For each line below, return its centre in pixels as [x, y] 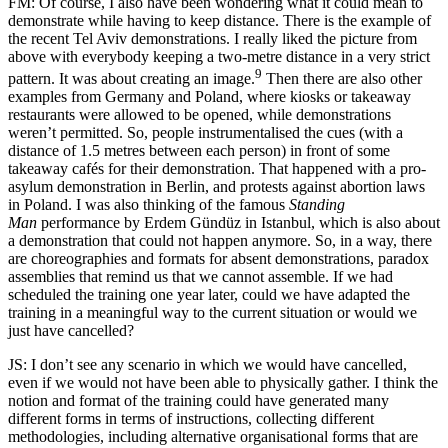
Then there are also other [342, 79]
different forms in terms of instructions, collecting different [191, 419]
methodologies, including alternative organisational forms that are [213, 437]
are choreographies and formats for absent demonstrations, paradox [218, 259]
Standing [317, 205]
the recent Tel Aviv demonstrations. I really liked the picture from [212, 39]
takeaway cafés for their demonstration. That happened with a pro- [217, 169]
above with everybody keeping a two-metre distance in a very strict [219, 57]
